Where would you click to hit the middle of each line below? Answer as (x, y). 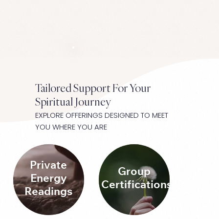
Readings (49, 192)
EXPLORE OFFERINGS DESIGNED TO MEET (102, 115)
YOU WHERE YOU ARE (71, 127)
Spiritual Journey (73, 102)
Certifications (136, 186)
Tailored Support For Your (93, 88)
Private (49, 166)
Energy (48, 179)
